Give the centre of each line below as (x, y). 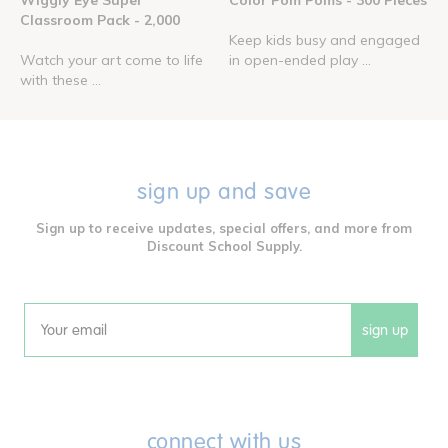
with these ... (60, 80)
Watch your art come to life (111, 60)
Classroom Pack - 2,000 (100, 20)
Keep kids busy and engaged (324, 40)
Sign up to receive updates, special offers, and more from (224, 228)
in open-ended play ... (300, 60)
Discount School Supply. (224, 246)
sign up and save (224, 192)
